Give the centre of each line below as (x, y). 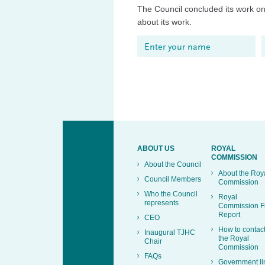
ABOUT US (156, 148)
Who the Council (171, 194)
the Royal (234, 238)
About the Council (173, 164)
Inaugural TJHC (170, 232)
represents (161, 203)
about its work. (164, 22)
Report (229, 214)
